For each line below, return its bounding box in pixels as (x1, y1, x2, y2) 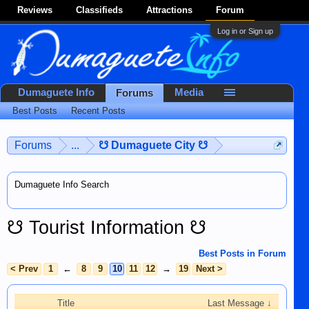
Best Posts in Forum (199, 248, 286, 259)
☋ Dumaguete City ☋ (99, 139, 208, 151)
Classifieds (76, 5, 123, 15)
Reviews (17, 5, 52, 15)
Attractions (146, 5, 192, 15)
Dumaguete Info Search (14, 179, 109, 190)
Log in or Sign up (217, 27, 273, 35)
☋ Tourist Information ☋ (7, 217, 206, 238)
